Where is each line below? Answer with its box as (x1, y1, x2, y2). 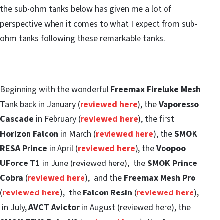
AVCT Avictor (28, 201, 80, 214)
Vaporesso (159, 98, 199, 111)
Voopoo (156, 142, 186, 155)
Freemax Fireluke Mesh (110, 83, 201, 96)
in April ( (47, 142, 78, 155)
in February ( (34, 113, 81, 126)
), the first (138, 113, 174, 126)
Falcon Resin (83, 187, 132, 199)
